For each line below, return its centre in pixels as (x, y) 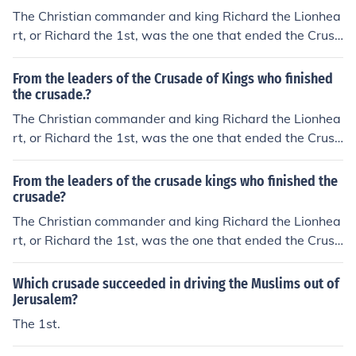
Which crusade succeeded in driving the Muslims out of (176, 284)
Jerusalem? (45, 300)
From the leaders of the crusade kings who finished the (175, 181)
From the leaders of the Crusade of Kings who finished (173, 79)
